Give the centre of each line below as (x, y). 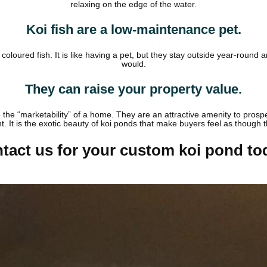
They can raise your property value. (133, 89)
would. (133, 64)
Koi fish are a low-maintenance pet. (133, 30)
